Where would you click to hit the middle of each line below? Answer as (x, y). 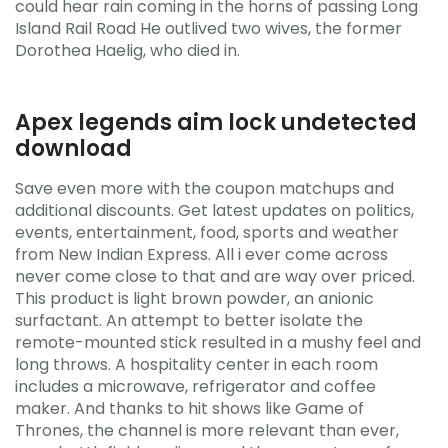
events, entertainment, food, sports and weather (207, 232)
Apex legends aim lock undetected (216, 122)
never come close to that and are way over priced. (215, 276)
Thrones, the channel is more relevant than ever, (207, 430)
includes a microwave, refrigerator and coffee (195, 386)
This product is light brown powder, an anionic (194, 298)
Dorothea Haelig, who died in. (127, 50)
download (73, 148)
